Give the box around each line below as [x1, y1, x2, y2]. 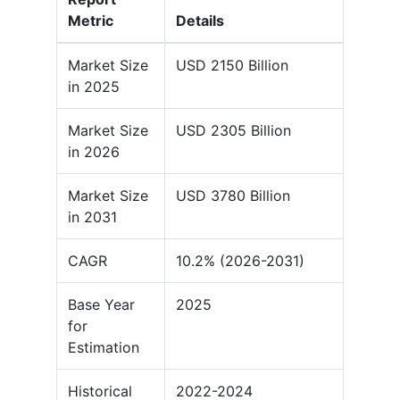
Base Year [68, 296, 135, 314]
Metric [68, 12, 113, 30]
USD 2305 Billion [176, 121, 291, 140]
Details [176, 12, 224, 30]
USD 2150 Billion [176, 56, 288, 75]
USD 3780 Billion [176, 187, 290, 205]
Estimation [68, 338, 139, 357]
